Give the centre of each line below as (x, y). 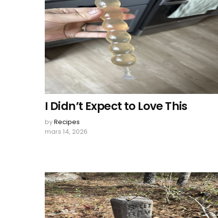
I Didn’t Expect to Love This (116, 106)
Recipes (67, 122)
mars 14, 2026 (66, 132)
